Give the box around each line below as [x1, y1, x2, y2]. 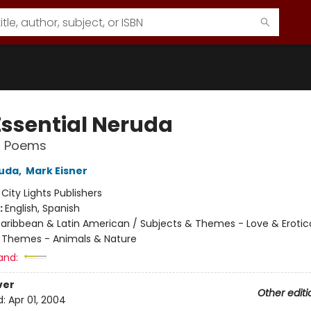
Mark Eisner [25, 164, 87, 178]
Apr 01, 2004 [8, 293, 66, 308]
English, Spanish [4, 201, 80, 215]
